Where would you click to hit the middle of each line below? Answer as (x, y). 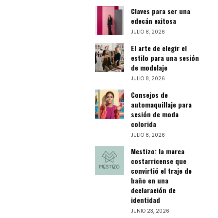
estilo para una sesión (165, 57)
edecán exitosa (153, 20)
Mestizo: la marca (157, 151)
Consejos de (149, 94)
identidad (145, 200)
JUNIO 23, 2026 (150, 211)
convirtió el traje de (161, 170)
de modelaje (149, 67)
